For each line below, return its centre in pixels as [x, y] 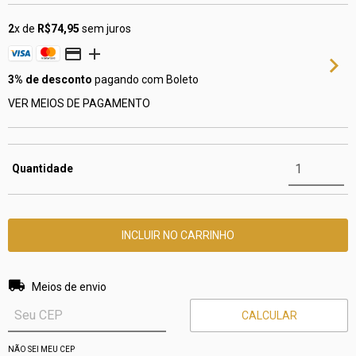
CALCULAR [269, 315]
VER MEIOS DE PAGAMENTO [79, 103]
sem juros [105, 29]
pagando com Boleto [145, 79]
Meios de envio [69, 287]
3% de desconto [50, 79]
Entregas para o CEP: [60, 280]
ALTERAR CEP [304, 280]
